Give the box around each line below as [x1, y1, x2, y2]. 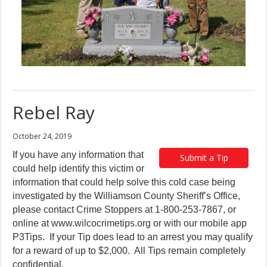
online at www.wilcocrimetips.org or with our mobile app [13, 218, 247, 228]
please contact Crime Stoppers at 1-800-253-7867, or [13, 204, 236, 215]
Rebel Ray [13, 100, 95, 125]
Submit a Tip [179, 151, 228, 163]
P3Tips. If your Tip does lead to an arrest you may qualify [13, 231, 253, 242]
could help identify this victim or [13, 163, 144, 173]
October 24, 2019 [13, 131, 72, 141]
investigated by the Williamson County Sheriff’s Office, [13, 190, 240, 201]
